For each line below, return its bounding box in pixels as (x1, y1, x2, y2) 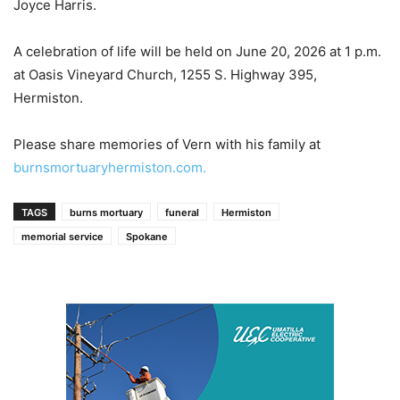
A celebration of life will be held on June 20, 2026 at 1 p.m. (13, 42, 381, 60)
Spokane (126, 229, 168, 243)
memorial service (21, 229, 104, 243)
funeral (165, 205, 199, 219)
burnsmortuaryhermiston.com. (13, 158, 206, 176)
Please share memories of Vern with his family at (13, 135, 321, 153)
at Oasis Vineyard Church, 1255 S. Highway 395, (13, 65, 317, 83)
